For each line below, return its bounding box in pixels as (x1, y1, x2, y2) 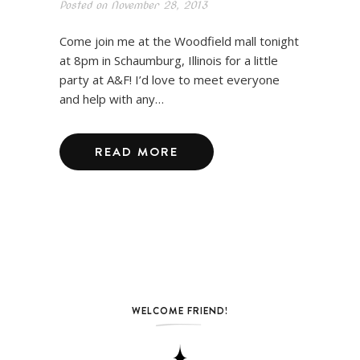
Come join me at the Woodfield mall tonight (59, 32, 299, 49)
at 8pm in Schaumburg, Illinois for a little (59, 51, 278, 68)
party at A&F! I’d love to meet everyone (59, 71, 280, 88)
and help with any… (59, 90, 164, 107)
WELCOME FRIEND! (132, 303, 228, 317)
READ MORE (95, 142, 178, 160)
